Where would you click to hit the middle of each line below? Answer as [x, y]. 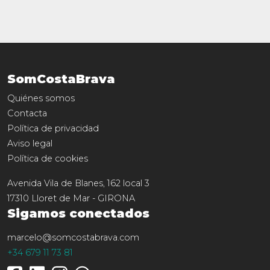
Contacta [27, 113]
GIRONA [116, 198]
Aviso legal [30, 143]
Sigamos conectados [78, 213]
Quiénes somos [41, 98]
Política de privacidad [53, 128]
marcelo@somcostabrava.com [73, 237]
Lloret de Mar [61, 198]
